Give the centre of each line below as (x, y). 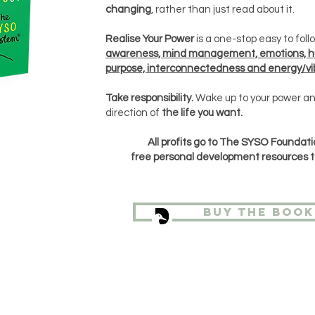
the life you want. (202, 113)
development (227, 157)
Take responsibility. (150, 98)
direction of (134, 113)
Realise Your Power (150, 39)
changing (128, 9)
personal (173, 157)
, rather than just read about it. (223, 9)
